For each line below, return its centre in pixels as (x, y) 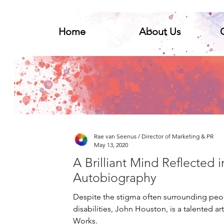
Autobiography (115, 177)
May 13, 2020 (111, 145)
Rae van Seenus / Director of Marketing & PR (154, 136)
